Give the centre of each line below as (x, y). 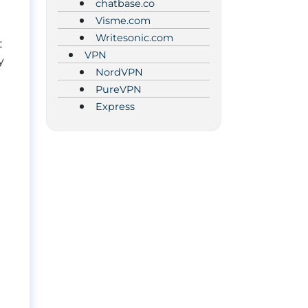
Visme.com (123, 20)
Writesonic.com (134, 37)
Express (115, 106)
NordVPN (119, 72)
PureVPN (119, 89)
